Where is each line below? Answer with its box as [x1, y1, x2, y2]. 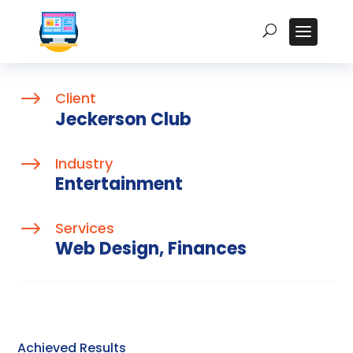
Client [54, 88, 96, 108]
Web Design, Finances [54, 236, 247, 261]
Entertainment [54, 172, 183, 196]
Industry [54, 154, 113, 173]
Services [54, 218, 114, 238]
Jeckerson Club [54, 107, 191, 132]
